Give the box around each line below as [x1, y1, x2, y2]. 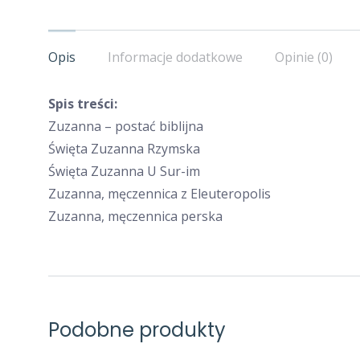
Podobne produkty [48, 317, 226, 343]
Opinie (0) [275, 48, 333, 66]
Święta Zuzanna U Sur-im [48, 162, 200, 180]
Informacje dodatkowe [108, 48, 243, 66]
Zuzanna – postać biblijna [48, 117, 203, 135]
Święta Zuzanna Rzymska [48, 140, 200, 157]
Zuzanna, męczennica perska [48, 207, 223, 225]
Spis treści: [48, 95, 117, 112]
